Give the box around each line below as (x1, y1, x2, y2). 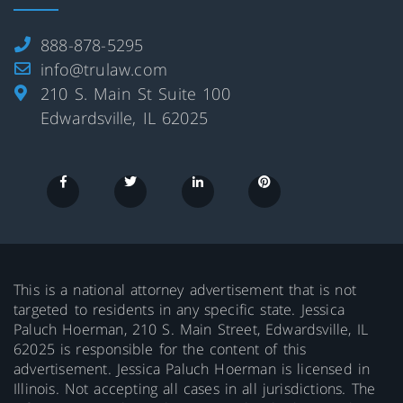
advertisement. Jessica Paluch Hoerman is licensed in (13, 359, 371, 380)
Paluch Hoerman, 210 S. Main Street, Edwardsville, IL (13, 319, 369, 340)
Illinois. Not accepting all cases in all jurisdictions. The (13, 379, 376, 399)
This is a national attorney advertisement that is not (13, 280, 357, 300)
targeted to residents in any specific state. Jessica (13, 300, 345, 320)
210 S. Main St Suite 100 (40, 83, 230, 105)
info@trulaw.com (40, 58, 167, 81)
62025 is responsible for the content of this (13, 339, 307, 360)
